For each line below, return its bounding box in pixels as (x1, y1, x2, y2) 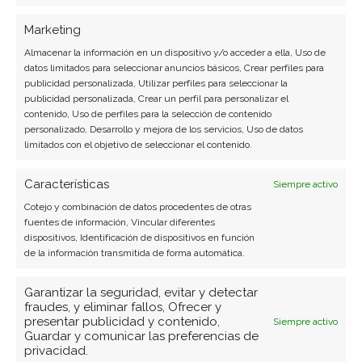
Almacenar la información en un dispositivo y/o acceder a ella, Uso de (24, 46, 326, 58)
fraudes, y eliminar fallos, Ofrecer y (24, 299, 221, 314)
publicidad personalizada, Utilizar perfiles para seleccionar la (24, 77, 288, 89)
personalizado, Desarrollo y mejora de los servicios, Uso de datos (24, 123, 303, 135)
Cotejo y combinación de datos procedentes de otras (24, 200, 251, 213)
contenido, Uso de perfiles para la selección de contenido (24, 107, 271, 120)
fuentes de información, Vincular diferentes (24, 216, 215, 228)
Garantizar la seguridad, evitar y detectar (24, 284, 258, 300)
